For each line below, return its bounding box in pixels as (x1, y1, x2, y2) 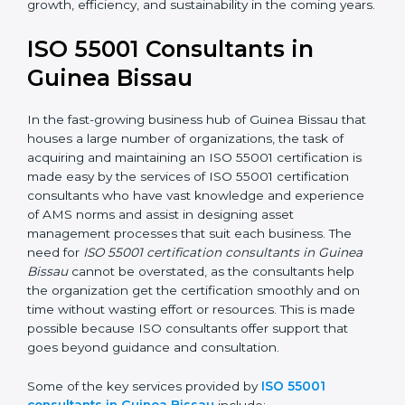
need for (27, 321, 80, 336)
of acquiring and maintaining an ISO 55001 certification (27, 226, 364, 241)
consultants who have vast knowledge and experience (27, 264, 364, 279)
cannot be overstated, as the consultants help (68, 340, 354, 355)
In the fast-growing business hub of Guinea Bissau (27, 188, 338, 203)
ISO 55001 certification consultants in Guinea (80, 321, 363, 336)
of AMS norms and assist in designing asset (27, 283, 294, 298)
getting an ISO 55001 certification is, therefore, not (27, 16, 338, 32)
